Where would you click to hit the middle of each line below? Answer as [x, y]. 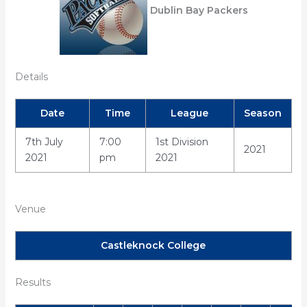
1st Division [182, 142]
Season [262, 113]
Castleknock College [153, 245]
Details [31, 77]
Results [33, 282]
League [190, 113]
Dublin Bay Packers [199, 10]
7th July [44, 142]
